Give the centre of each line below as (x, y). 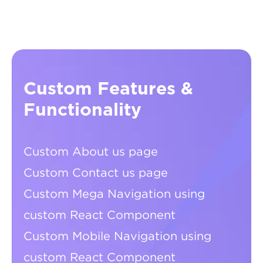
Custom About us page (91, 152)
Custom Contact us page (96, 173)
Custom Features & (108, 90)
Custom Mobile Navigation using (117, 237)
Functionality (82, 111)
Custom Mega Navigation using (114, 195)
